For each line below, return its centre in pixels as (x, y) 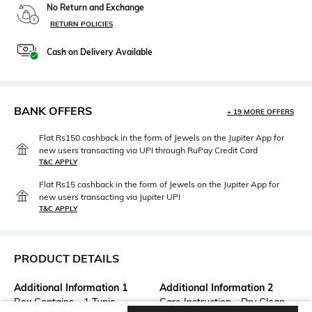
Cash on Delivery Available (100, 52)
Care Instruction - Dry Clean (222, 302)
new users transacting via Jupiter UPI (110, 196)
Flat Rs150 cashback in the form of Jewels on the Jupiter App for (162, 137)
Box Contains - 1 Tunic (64, 302)
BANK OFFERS (53, 110)
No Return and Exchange (95, 7)
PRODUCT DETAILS (67, 258)
